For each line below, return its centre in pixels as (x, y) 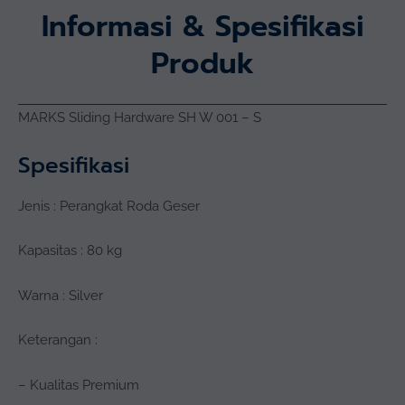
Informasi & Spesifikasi (202, 27)
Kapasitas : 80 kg (70, 250)
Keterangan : (58, 340)
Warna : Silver (61, 295)
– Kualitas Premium (79, 384)
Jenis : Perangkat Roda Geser (109, 205)
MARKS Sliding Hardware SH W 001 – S (140, 118)
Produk (202, 64)
